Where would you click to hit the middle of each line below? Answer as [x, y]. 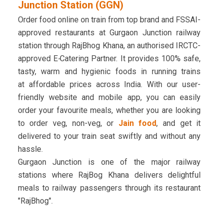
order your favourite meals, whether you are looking [109, 111]
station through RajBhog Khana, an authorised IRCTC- [109, 46]
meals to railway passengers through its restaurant [109, 188]
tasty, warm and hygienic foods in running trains [109, 72]
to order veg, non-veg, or [68, 123]
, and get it [179, 123]
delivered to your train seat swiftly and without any [109, 136]
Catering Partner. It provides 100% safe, [130, 59]
